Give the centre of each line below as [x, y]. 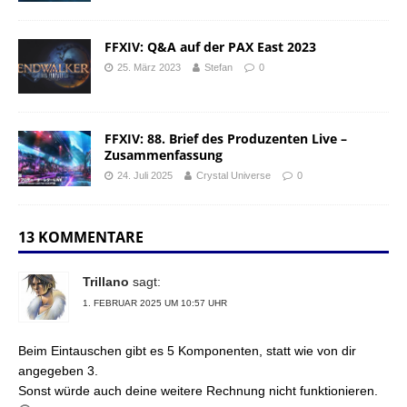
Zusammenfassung [164, 155]
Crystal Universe [233, 176]
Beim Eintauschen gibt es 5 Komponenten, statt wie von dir [187, 350]
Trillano [106, 281]
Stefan [218, 68]
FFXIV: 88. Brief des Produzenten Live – [226, 139]
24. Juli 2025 [145, 176]
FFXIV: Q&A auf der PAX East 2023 [210, 47]
